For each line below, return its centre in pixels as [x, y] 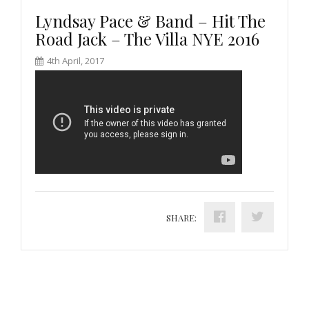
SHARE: [181, 217]
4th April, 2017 [74, 60]
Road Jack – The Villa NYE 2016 [147, 38]
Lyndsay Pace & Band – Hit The [150, 20]
